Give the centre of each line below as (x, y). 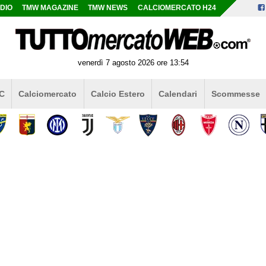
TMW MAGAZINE (50, 8)
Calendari (178, 94)
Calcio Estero (118, 94)
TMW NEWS (108, 8)
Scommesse (235, 94)
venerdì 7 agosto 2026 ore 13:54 (133, 62)
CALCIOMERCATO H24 (177, 8)
